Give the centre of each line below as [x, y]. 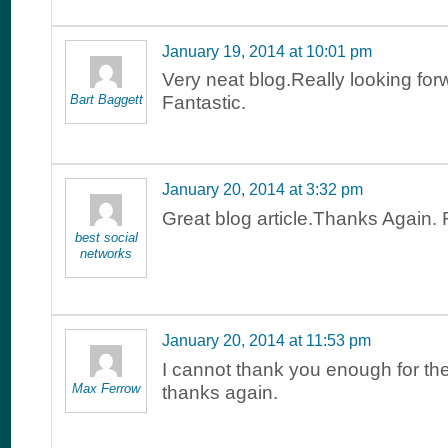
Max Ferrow [106, 389]
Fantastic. [204, 103]
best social [106, 238]
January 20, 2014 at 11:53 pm [266, 341]
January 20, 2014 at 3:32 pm [262, 190]
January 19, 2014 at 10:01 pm [267, 51]
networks [106, 254]
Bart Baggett [106, 99]
